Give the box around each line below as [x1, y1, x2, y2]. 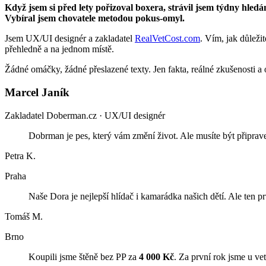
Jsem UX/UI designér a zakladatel [5, 33, 135, 44]
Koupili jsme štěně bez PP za [28, 251, 139, 262]
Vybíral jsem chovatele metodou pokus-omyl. [5, 13, 185, 24]
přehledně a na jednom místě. [5, 44, 114, 55]
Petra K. [5, 150, 36, 161]
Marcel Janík [5, 85, 69, 99]
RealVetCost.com [135, 33, 200, 44]
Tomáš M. [5, 211, 43, 221]
